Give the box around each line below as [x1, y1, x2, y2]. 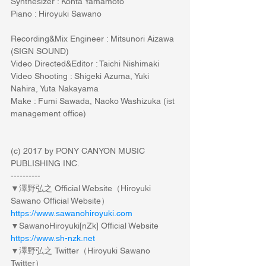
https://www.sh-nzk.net [11, 233, 95, 243]
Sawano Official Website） [11, 195, 109, 205]
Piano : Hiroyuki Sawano [11, 8, 102, 18]
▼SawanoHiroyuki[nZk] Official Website [11, 220, 159, 230]
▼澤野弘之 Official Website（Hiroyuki [11, 183, 153, 193]
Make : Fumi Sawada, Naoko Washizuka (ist [11, 96, 177, 106]
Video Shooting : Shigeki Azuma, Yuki [11, 71, 151, 81]
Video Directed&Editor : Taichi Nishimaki [11, 58, 159, 68]
